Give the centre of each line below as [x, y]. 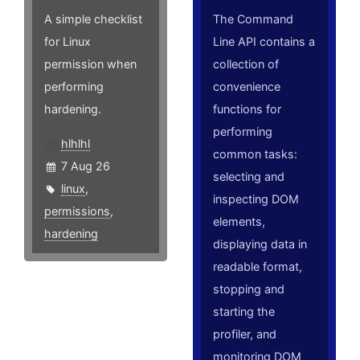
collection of [246, 64]
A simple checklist [93, 19]
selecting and [249, 177]
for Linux [67, 42]
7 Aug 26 [86, 166]
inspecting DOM [256, 199]
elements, [239, 222]
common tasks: [256, 154]
